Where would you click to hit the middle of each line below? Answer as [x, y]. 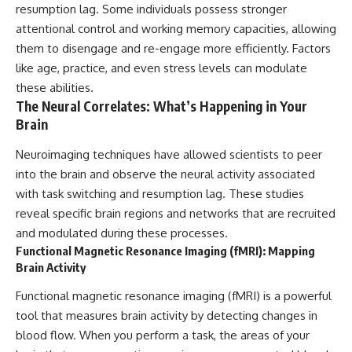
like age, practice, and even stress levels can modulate [161, 68]
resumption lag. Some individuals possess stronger [151, 9]
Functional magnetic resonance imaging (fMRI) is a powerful [174, 296]
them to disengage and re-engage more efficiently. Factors [173, 49]
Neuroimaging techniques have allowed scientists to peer [169, 154]
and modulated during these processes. [122, 233]
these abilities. [55, 88]
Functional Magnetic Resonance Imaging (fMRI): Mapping [165, 250]
